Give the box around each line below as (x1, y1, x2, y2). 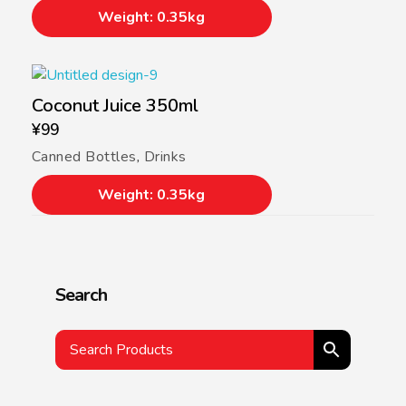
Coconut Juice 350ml (32, 93, 198, 119)
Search (55, 283, 108, 308)
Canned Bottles (32, 147, 137, 168)
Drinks (143, 147, 187, 168)
